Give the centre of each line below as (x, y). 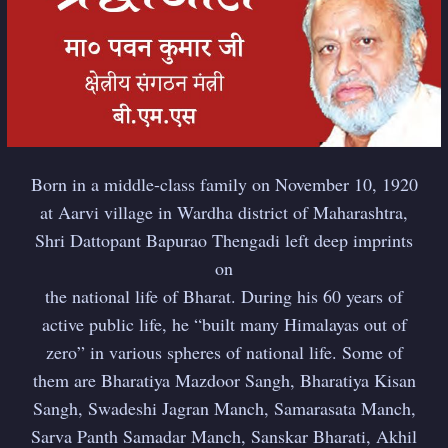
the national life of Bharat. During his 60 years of (224, 295)
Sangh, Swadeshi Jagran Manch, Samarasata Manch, (224, 407)
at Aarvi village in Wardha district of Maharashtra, (224, 211)
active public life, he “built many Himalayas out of (224, 323)
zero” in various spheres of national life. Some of (224, 351)
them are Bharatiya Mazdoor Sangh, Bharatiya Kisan (224, 379)
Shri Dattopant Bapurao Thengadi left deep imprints (224, 239)
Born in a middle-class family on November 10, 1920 (224, 183)
